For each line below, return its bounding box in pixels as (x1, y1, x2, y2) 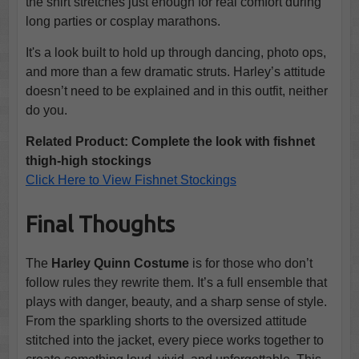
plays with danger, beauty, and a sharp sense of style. (25, 294, 327, 309)
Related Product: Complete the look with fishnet (25, 134, 315, 148)
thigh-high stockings (25, 153, 151, 167)
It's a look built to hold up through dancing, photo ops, (25, 45, 326, 59)
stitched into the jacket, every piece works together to (25, 333, 324, 347)
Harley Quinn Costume (50, 256, 189, 270)
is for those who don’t (188, 256, 313, 270)
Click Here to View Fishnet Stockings (25, 172, 236, 187)
